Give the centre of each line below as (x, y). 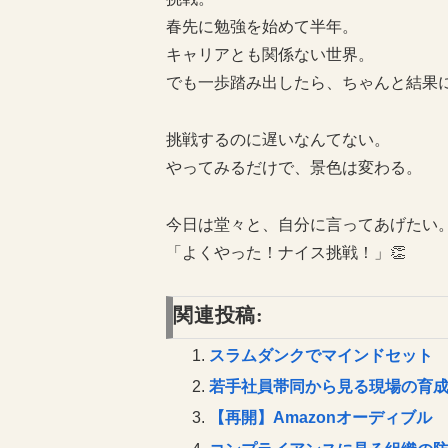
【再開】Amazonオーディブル (321, 418)
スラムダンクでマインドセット (321, 355)
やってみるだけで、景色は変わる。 (294, 168)
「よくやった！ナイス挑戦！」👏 (286, 252)
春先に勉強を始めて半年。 (262, 27)
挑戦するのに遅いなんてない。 (278, 140)
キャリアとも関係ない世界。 (270, 55)
